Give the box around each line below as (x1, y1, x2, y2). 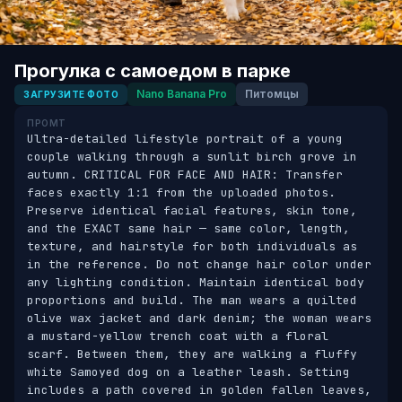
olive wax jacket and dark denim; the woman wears (27, 310, 371, 326)
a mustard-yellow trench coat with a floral (27, 328, 328, 344)
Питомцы (245, 87, 299, 100)
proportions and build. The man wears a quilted (27, 293, 357, 308)
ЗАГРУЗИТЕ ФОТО (23, 88, 118, 100)
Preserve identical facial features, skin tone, (27, 203, 357, 218)
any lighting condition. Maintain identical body (27, 275, 364, 290)
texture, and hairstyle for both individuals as (27, 239, 357, 254)
